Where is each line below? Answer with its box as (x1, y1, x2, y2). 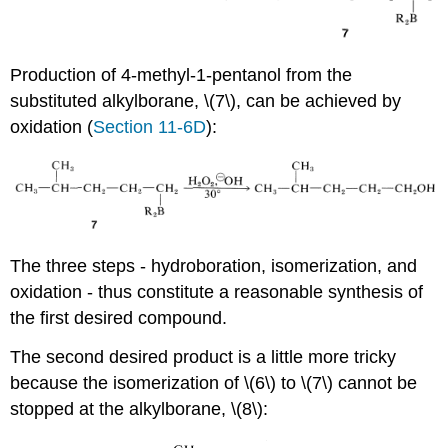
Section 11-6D (93, 116, 207, 137)
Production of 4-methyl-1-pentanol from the (10, 64, 353, 85)
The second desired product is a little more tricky (10, 346, 397, 367)
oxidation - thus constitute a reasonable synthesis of (10, 281, 424, 302)
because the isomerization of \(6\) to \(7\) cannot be (10, 372, 418, 393)
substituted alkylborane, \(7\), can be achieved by (10, 90, 402, 111)
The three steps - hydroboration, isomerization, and (10, 255, 418, 276)
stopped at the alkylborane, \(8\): (10, 398, 269, 419)
